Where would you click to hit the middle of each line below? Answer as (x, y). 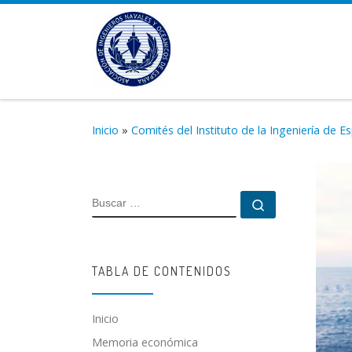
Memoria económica (145, 343)
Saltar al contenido (71, 23)
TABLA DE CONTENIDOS (162, 271)
